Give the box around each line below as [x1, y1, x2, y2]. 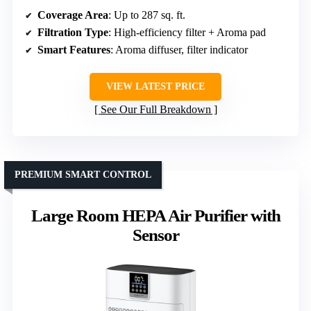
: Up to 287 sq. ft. [108, 9, 185, 22]
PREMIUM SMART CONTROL [15, 169, 151, 180]
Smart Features [37, 44, 110, 56]
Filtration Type [37, 26, 108, 39]
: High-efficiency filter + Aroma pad [108, 26, 266, 39]
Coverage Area [37, 9, 108, 22]
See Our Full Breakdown [100, 103, 211, 116]
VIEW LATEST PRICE [106, 81, 205, 92]
